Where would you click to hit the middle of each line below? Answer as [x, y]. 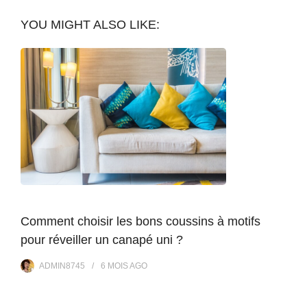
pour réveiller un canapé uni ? [102, 240]
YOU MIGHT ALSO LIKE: [90, 24]
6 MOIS [114, 266]
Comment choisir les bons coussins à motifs [140, 221]
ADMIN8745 [62, 266]
